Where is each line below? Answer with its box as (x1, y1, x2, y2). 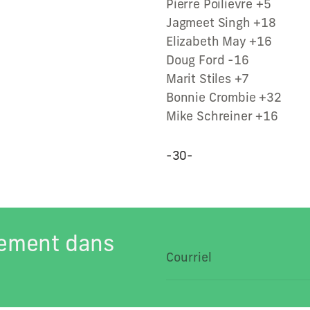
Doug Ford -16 (166, 52, 249, 68)
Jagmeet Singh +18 (166, 15, 276, 30)
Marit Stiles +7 (166, 71, 250, 86)
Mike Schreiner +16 (166, 108, 278, 124)
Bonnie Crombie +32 (166, 89, 282, 105)
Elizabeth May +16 (166, 33, 272, 49)
